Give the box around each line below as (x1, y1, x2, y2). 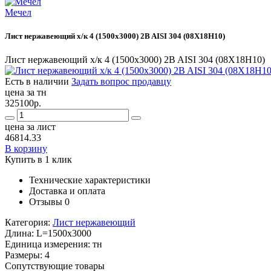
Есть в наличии (5, 76, 69, 87)
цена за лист (5, 122, 56, 132)
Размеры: (5, 250, 45, 261)
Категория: (5, 217, 53, 228)
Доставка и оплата (29, 186, 105, 197)
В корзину (5, 143, 47, 154)
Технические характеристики (29, 175, 151, 186)
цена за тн (5, 87, 47, 98)
